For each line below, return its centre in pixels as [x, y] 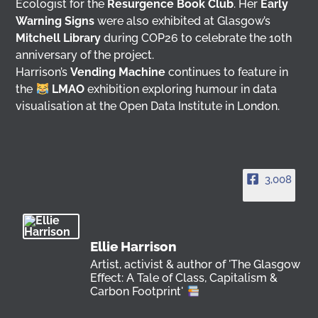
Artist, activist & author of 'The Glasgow [196, 264]
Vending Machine [118, 72]
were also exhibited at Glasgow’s [183, 21]
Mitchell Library [59, 38]
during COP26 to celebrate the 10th [197, 38]
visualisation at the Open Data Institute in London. [148, 106]
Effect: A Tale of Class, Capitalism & [184, 278]
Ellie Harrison [134, 246]
